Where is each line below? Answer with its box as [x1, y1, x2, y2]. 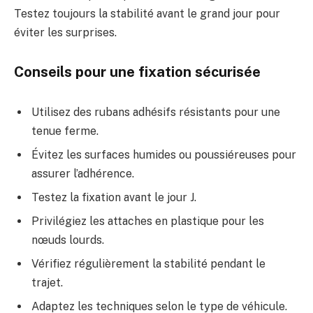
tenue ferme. [31, 124, 99, 138]
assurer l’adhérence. [31, 166, 134, 180]
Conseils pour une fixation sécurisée [14, 63, 261, 80]
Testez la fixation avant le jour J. [31, 190, 196, 204]
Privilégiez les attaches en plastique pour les [31, 214, 264, 228]
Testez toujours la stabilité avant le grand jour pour [14, 7, 280, 21]
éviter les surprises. [14, 26, 117, 40]
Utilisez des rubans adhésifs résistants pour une [31, 105, 280, 119]
